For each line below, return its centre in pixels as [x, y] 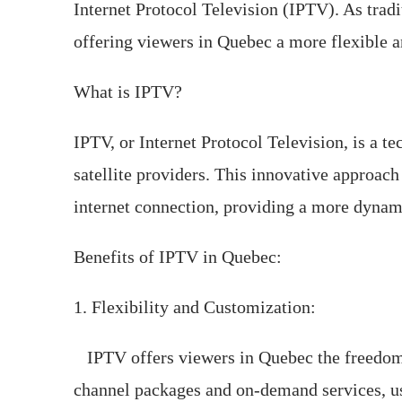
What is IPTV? [128, 92]
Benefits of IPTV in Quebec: [178, 257]
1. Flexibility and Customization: [195, 307]
